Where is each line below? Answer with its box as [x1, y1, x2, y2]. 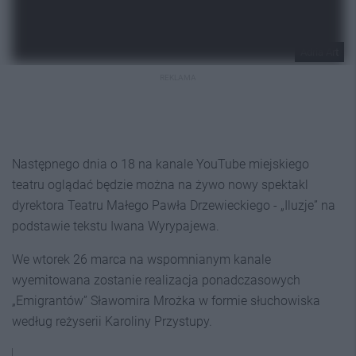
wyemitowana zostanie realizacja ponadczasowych [12, 272, 300, 288]
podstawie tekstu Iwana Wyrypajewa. [12, 218, 219, 234]
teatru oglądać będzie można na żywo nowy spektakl [12, 176, 308, 192]
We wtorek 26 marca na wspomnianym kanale [12, 251, 271, 267]
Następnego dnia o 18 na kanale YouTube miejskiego [12, 156, 309, 172]
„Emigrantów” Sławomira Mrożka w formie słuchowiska [12, 292, 320, 308]
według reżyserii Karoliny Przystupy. [12, 313, 212, 329]
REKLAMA [160, 72, 196, 82]
